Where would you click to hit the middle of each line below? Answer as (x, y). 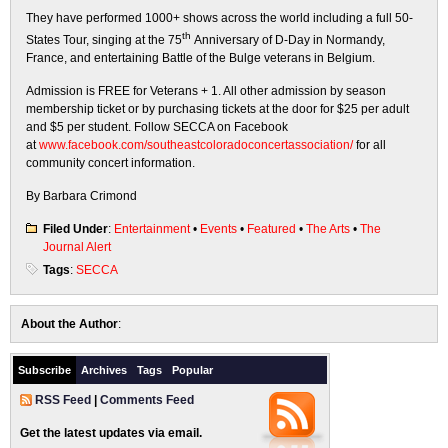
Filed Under (75, 229)
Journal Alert (77, 247)
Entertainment (152, 229)
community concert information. (110, 163)
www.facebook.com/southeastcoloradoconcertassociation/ (196, 145)
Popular (192, 370)
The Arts (328, 229)
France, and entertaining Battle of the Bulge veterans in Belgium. (200, 58)
